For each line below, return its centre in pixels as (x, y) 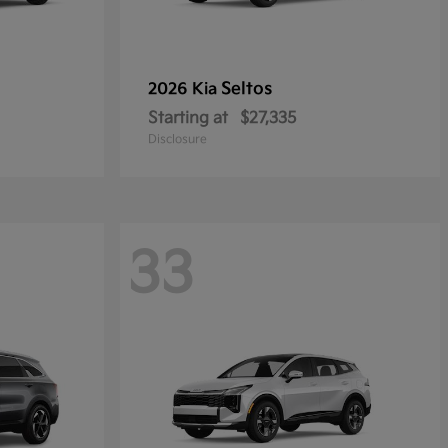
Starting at (188, 118)
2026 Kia (184, 89)
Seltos (246, 89)
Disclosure (177, 139)
